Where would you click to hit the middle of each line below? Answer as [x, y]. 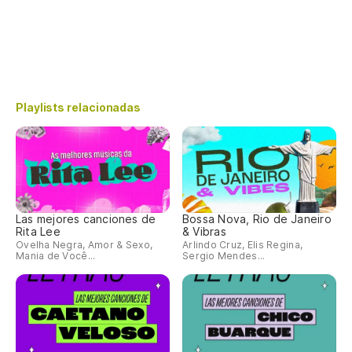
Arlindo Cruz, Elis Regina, [243, 244]
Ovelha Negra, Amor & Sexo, [84, 244]
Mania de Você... [56, 255]
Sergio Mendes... [224, 255]
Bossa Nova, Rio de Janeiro [257, 218]
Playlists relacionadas [79, 107]
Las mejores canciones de [86, 218]
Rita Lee [38, 231]
